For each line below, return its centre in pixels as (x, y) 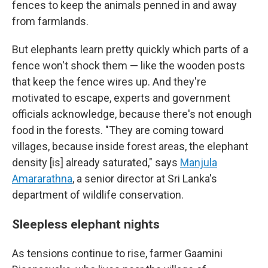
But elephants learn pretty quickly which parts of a (130, 49)
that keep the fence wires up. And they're (109, 82)
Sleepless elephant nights (86, 224)
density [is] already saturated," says (96, 162)
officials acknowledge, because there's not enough (132, 114)
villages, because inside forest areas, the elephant (130, 146)
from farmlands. (50, 21)
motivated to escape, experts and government (121, 98)
